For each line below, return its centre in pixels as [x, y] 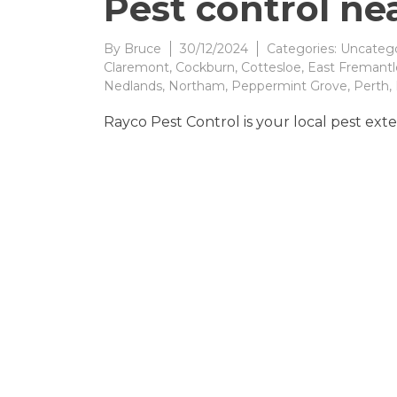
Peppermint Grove [289, 86]
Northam [197, 86]
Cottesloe [271, 67]
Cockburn [205, 67]
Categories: [304, 48]
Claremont [136, 67]
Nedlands [133, 86]
